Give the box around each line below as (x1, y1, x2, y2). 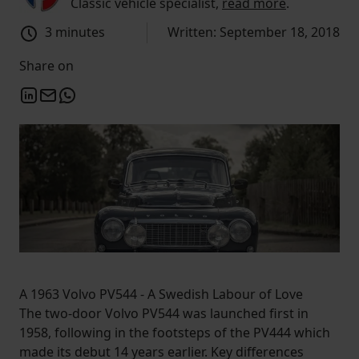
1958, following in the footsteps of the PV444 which (19, 324, 330, 342)
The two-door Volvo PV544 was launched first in (19, 305, 309, 323)
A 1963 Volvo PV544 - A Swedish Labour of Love (19, 285, 303, 304)
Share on (19, 56, 74, 75)
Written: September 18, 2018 (167, 23, 340, 41)
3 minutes (45, 23, 105, 41)
